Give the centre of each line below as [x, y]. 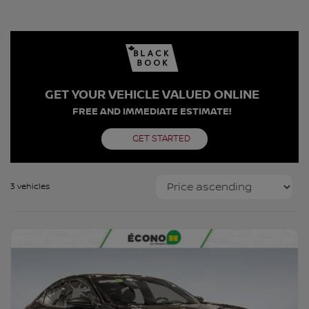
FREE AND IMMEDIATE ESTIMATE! [152, 111]
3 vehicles [30, 187]
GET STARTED [161, 139]
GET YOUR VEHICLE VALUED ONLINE [152, 95]
